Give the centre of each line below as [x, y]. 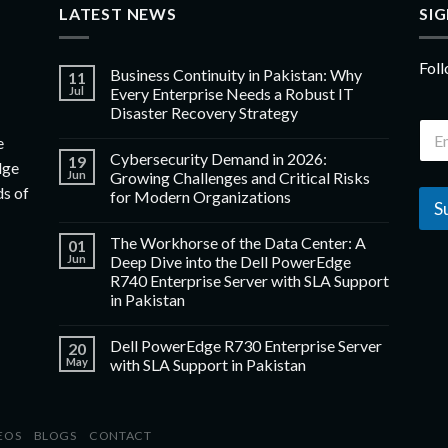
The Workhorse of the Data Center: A [237, 243]
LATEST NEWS [117, 13]
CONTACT [120, 436]
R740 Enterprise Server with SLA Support [249, 281]
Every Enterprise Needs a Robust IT [231, 94]
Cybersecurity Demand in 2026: [218, 159]
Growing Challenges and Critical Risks [239, 178]
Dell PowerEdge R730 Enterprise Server [245, 346]
